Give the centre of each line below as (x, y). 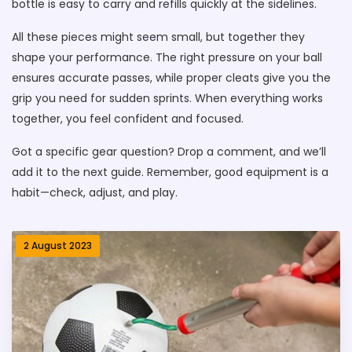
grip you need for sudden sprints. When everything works (167, 98)
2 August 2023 (58, 246)
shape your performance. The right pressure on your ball (167, 57)
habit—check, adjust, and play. (95, 192)
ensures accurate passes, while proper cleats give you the (171, 78)
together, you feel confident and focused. (128, 119)
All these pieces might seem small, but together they (158, 37)
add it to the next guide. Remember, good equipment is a (170, 172)
